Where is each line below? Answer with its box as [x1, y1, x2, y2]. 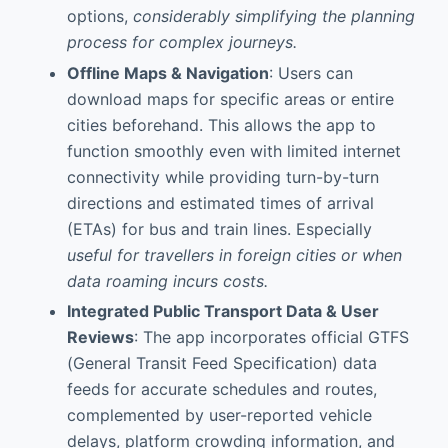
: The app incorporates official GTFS [133, 327, 409, 348]
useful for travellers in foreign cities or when [66, 244, 402, 265]
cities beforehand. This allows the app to [66, 114, 376, 135]
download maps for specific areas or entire [66, 88, 394, 109]
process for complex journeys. [66, 31, 297, 52]
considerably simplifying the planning [132, 5, 415, 26]
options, [66, 5, 133, 26]
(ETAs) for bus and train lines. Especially [66, 218, 372, 239]
